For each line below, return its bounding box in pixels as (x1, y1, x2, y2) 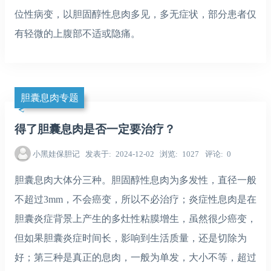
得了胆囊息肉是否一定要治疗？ (15, 123, 175, 136)
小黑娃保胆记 (32, 149, 80, 158)
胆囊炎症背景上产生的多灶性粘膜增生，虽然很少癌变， (15, 214, 256, 224)
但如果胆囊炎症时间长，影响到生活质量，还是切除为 (15, 233, 247, 243)
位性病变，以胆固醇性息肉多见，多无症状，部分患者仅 (15, 9, 256, 20)
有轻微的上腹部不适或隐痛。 (15, 28, 140, 39)
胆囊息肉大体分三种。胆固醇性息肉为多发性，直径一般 (15, 175, 256, 185)
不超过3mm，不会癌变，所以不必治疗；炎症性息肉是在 (15, 194, 256, 204)
